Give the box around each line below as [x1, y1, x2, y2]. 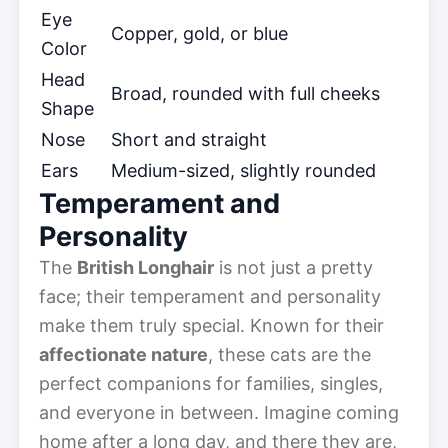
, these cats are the [208, 343, 371, 365]
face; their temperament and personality [39, 285, 381, 307]
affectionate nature [39, 343, 208, 365]
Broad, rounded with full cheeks [111, 82, 380, 104]
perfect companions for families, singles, [39, 372, 383, 394]
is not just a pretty [214, 256, 373, 278]
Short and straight [111, 128, 267, 150]
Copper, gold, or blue [111, 22, 288, 44]
